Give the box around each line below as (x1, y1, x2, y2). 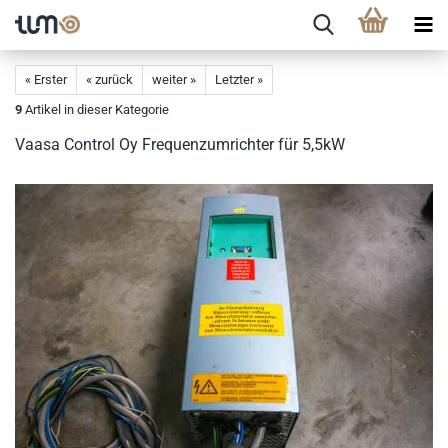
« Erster (25, 72, 67, 87)
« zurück (86, 72, 133, 87)
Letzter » (215, 72, 263, 87)
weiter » (152, 72, 196, 87)
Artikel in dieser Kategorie (22, 102, 169, 117)
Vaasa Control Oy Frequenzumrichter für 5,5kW (15, 135, 345, 154)
